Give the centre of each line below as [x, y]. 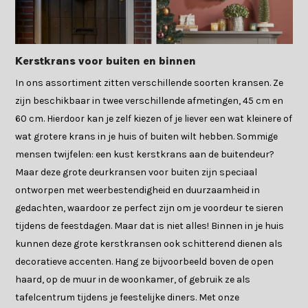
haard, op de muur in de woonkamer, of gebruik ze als [133, 280]
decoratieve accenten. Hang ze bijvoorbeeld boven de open [145, 262]
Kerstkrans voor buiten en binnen [106, 61]
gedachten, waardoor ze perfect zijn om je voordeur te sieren [150, 208]
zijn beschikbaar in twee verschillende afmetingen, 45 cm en [150, 101]
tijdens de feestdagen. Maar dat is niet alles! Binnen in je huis [150, 226]
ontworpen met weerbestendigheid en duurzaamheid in [138, 190]
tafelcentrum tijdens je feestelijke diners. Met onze [128, 298]
